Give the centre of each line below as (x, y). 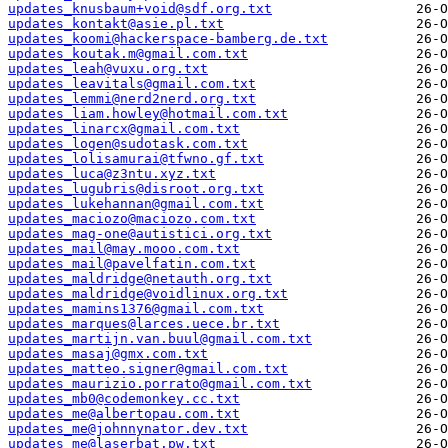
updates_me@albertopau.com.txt (124, 414)
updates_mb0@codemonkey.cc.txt (124, 399)
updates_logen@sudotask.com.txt (128, 144)
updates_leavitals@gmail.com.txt (132, 84)
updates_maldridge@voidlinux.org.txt (148, 294)
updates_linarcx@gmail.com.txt (124, 129)
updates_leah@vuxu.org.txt (108, 69)
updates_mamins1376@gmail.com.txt (136, 309)
